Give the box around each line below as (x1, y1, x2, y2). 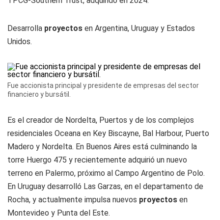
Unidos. (7, 37, 32, 46)
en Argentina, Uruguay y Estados (82, 24, 195, 33)
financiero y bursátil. (7, 90, 71, 98)
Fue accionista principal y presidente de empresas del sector (7, 82, 199, 89)
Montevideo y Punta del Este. (7, 208, 110, 218)
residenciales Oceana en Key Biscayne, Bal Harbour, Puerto (7, 129, 209, 138)
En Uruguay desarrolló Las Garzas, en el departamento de (7, 182, 203, 191)
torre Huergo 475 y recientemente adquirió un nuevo (7, 155, 187, 165)
